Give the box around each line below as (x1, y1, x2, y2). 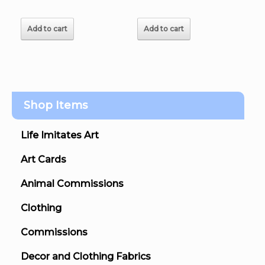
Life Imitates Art (21, 130, 99, 141)
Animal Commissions (21, 178, 124, 190)
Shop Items (24, 99, 88, 112)
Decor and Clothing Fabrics (21, 251, 151, 263)
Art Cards (21, 154, 66, 166)
